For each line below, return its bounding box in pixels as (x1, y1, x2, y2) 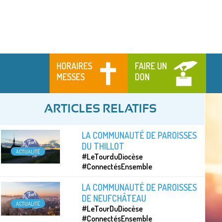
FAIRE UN (135, 60, 167, 71)
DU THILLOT (82, 140, 125, 152)
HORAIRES (56, 60, 93, 71)
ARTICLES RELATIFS (44, 103, 157, 115)
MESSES (56, 71, 85, 82)
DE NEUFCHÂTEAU (82, 192, 147, 204)
